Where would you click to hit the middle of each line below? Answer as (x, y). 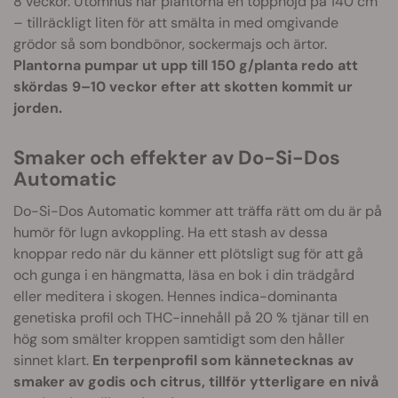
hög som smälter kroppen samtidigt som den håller (179, 338)
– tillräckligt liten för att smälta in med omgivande (176, 22)
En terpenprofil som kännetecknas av (223, 360)
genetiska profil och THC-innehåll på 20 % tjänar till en (191, 317)
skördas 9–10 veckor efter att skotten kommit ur (183, 86)
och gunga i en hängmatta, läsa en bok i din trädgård (184, 275)
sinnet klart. (53, 360)
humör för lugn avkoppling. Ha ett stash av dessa (171, 232)
